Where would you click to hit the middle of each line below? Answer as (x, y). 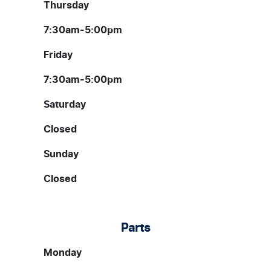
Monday (63, 253)
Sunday (61, 155)
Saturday (65, 105)
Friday (58, 55)
